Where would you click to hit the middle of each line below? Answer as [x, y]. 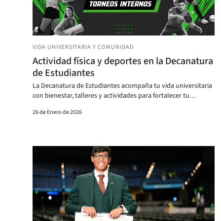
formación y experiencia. [68, 105]
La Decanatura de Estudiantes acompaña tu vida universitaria [122, 86]
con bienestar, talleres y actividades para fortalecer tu [111, 95]
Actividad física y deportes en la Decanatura [123, 61]
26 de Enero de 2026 [57, 112]
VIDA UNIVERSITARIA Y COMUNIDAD [83, 47]
